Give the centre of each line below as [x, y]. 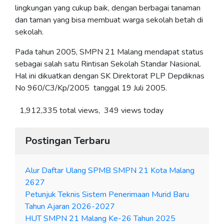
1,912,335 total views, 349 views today [90, 110]
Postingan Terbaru [67, 141]
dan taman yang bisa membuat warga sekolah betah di [109, 20]
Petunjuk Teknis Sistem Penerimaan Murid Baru [107, 195]
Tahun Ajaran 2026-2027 [70, 207]
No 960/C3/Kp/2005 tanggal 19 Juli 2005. [91, 88]
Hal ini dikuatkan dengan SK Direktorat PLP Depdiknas [110, 76]
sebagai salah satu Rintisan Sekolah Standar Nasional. [108, 64]
